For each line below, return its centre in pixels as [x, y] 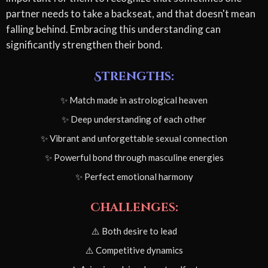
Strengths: [134, 77]
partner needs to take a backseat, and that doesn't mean [131, 14]
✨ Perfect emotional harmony [134, 177]
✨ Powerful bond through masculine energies [134, 158]
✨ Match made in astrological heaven [134, 100]
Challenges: [134, 208]
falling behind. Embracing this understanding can [113, 29]
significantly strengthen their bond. [84, 45]
